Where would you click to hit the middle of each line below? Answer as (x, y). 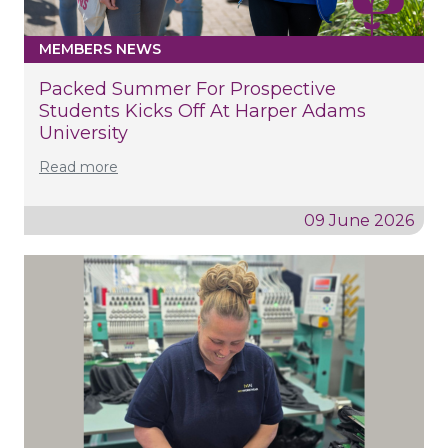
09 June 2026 (359, 220)
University (83, 132)
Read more (78, 166)
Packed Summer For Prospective (187, 88)
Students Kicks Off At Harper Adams (202, 110)
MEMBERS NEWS (100, 48)
